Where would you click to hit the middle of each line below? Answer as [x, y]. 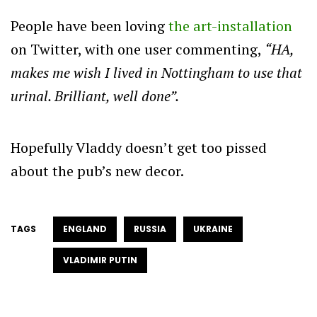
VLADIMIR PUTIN [100, 260]
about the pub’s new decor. [97, 171]
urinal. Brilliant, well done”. [95, 96]
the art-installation [230, 25]
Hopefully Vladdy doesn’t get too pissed [139, 147]
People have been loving [90, 25]
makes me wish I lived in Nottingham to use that [156, 72]
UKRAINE [213, 229]
